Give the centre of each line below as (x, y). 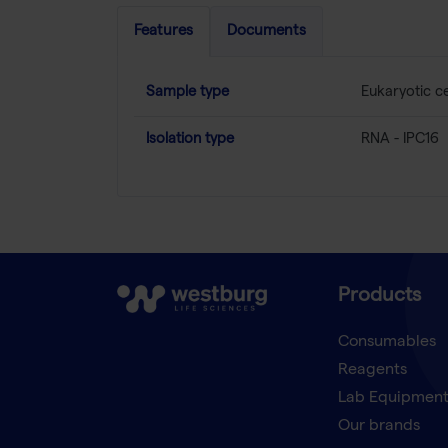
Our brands (378, 427)
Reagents (372, 371)
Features (163, 31)
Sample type (187, 92)
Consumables (386, 343)
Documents (266, 31)
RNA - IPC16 (400, 139)
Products (379, 297)
